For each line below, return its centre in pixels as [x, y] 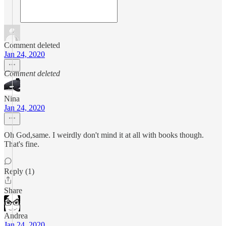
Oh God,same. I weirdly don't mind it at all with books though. [104, 135]
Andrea [16, 216]
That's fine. [22, 144]
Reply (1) [19, 171]
